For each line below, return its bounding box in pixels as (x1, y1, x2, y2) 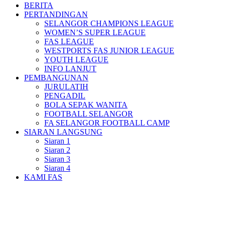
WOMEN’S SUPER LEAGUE (44, 28, 146, 37)
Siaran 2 (44, 146, 70, 154)
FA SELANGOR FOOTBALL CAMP (44, 119, 170, 127)
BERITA (24, 1, 53, 10)
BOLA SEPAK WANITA (44, 100, 128, 109)
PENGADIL (44, 91, 85, 100)
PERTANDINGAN (24, 10, 88, 19)
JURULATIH (44, 82, 88, 91)
